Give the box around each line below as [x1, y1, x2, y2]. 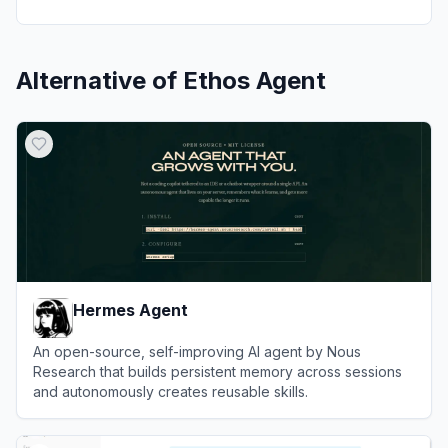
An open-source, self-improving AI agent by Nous [33, 342, 361, 360]
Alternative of [16, 65, 183, 95]
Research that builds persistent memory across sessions [33, 362, 402, 380]
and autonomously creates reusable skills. [33, 382, 308, 400]
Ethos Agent [183, 65, 326, 95]
